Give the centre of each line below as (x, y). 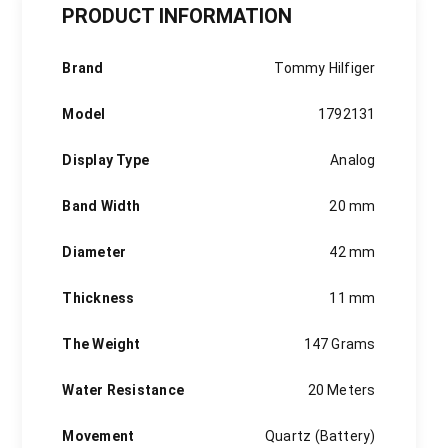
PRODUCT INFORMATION (177, 16)
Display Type (106, 160)
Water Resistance (123, 390)
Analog (353, 160)
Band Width (101, 206)
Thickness (98, 298)
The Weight (101, 344)
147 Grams (339, 344)
